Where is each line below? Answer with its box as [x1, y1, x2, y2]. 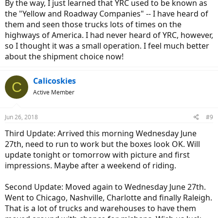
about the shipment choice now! [5, 51, 124, 62]
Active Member [33, 88, 74, 96]
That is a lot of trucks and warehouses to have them [5, 203, 196, 214]
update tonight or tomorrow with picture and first [5, 149, 190, 160]
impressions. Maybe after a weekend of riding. [5, 160, 176, 171]
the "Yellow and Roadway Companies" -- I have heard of [5, 8, 208, 19]
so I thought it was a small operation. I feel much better [5, 40, 209, 51]
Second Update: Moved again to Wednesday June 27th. [5, 182, 206, 192]
